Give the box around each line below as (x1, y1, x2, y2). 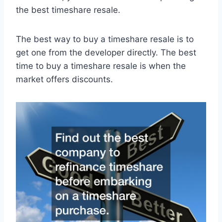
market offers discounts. (16, 74, 113, 85)
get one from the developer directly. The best (16, 48, 196, 58)
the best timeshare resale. (16, 5, 120, 15)
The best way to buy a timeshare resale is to (16, 34, 194, 45)
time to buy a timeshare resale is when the (16, 61, 186, 71)
